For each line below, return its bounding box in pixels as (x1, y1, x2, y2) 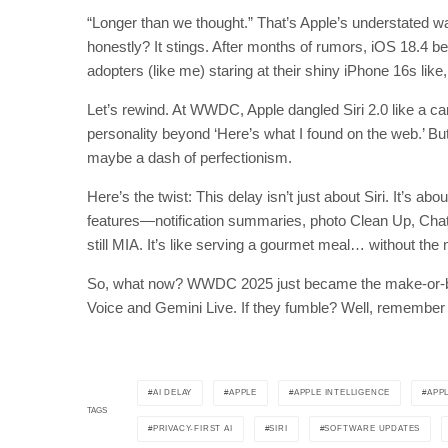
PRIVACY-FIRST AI (152, 423, 233, 433)
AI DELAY (152, 387, 193, 397)
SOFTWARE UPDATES (324, 423, 421, 433)
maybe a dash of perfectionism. (87, 148, 292, 166)
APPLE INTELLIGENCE (293, 387, 391, 397)
